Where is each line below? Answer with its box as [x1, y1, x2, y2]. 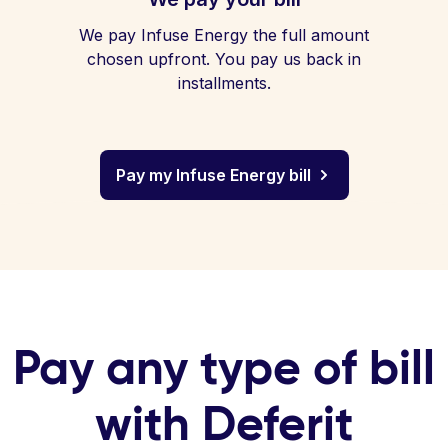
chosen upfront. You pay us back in [87, 49, 361, 69]
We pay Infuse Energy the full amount [79, 25, 369, 45]
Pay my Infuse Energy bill [115, 165, 311, 185]
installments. [177, 73, 271, 93]
